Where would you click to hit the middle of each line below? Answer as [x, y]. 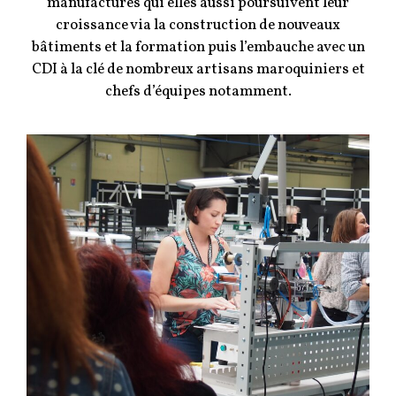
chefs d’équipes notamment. [198, 92]
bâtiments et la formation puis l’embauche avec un [198, 48]
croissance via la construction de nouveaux [198, 26]
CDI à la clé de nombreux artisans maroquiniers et [198, 70]
